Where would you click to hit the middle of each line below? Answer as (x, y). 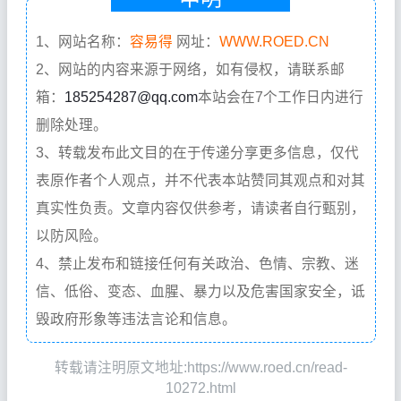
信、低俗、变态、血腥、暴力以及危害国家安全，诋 (200, 292)
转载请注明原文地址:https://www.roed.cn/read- (200, 368)
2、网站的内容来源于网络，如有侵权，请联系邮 (190, 70)
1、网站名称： (82, 42)
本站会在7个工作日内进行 (280, 98)
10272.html (200, 388)
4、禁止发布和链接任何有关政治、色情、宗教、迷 (197, 264)
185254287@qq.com (131, 98)
